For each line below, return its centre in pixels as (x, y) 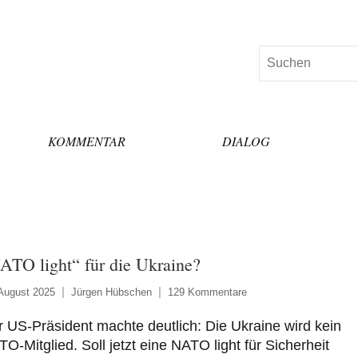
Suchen (280, 55)
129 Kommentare (207, 292)
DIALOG (247, 141)
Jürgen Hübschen (111, 292)
